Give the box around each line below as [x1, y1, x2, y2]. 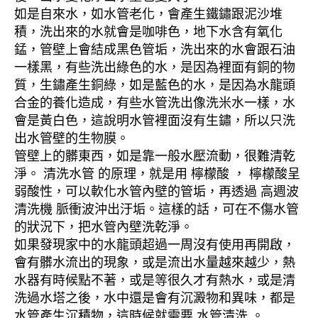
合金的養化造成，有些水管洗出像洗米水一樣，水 [14, 96, 295, 111]
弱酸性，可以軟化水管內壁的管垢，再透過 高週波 [14, 185, 299, 199]
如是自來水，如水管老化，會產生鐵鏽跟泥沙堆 [14, 7, 283, 22]
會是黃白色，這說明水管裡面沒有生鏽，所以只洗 [14, 114, 295, 128]
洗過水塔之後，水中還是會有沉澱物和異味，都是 [14, 291, 295, 306]
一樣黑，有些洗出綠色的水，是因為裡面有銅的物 [14, 60, 295, 75]
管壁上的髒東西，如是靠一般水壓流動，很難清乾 [14, 149, 295, 164]
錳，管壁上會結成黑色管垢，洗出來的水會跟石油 [14, 43, 295, 57]
